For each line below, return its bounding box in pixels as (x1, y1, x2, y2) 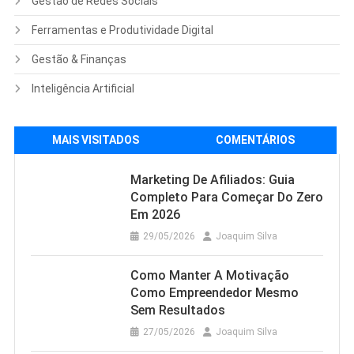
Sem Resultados (130, 303, 225, 318)
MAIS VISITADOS (51, 134, 139, 147)
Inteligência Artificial (31, 82, 134, 96)
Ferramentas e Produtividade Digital (31, 24, 213, 37)
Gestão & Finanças (31, 53, 126, 66)
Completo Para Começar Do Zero (130, 190, 323, 205)
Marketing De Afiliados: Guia (130, 172, 295, 188)
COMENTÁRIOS (216, 134, 296, 147)
